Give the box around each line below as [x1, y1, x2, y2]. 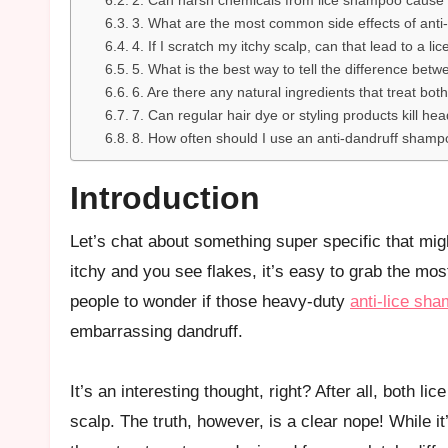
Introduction [70, 179, 260, 216]
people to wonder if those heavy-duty [70, 291, 350, 311]
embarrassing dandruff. [70, 321, 243, 341]
